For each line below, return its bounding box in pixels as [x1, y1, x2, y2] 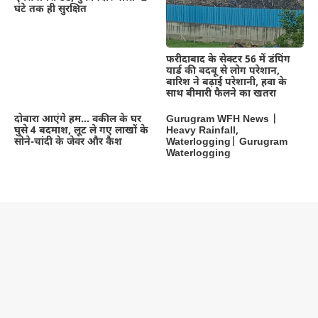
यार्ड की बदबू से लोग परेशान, [166, 64, 280, 78]
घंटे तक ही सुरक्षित [14, 2, 87, 16]
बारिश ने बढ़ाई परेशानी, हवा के [166, 75, 287, 89]
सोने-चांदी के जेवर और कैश [14, 135, 122, 149]
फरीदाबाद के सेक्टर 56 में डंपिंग [166, 53, 290, 67]
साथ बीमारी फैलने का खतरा [166, 87, 276, 101]
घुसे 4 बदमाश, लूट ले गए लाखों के [14, 124, 148, 138]
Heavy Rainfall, [166, 124, 238, 138]
